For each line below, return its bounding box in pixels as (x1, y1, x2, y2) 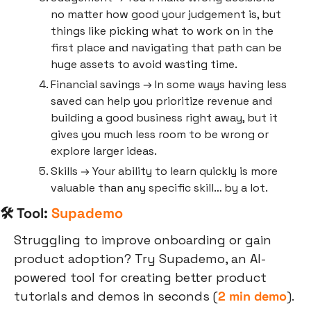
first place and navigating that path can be (51, 40, 282, 56)
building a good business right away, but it (51, 110, 278, 126)
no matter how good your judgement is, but (51, 7, 281, 22)
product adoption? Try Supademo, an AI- (14, 251, 266, 267)
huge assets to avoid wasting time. (51, 57, 237, 72)
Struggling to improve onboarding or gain (14, 232, 271, 249)
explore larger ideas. (51, 144, 157, 159)
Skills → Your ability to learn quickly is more (51, 164, 278, 179)
